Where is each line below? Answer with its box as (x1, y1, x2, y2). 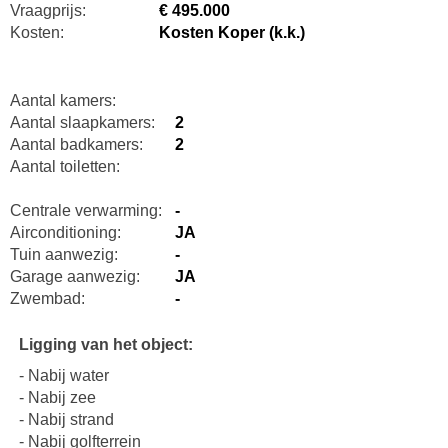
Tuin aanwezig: (9, 245, 118, 263)
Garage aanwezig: (9, 267, 140, 285)
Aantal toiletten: (9, 157, 120, 175)
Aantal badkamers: (9, 135, 143, 153)
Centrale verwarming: (9, 201, 162, 219)
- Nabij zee (18, 388, 96, 406)
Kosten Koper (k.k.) (158, 23, 305, 41)
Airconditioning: (9, 223, 121, 241)
